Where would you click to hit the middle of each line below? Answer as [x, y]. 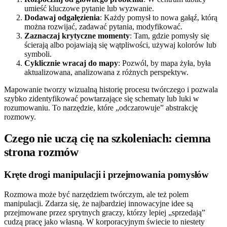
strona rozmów [41, 152]
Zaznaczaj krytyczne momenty [77, 36]
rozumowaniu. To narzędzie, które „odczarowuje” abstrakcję [101, 108]
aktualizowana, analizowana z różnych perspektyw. [106, 72]
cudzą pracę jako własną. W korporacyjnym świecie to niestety [104, 221]
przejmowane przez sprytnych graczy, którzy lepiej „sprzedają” [105, 212]
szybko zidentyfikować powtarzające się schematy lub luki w [102, 99]
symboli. [38, 54]
